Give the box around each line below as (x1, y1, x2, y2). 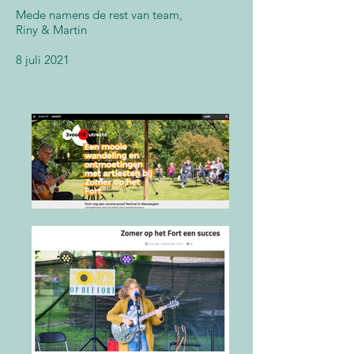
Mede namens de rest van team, (16, 7, 183, 22)
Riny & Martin (16, 22, 87, 37)
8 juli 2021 (16, 52, 70, 67)
